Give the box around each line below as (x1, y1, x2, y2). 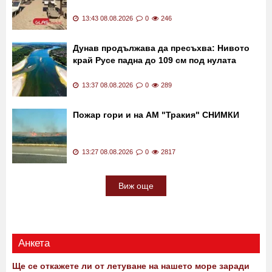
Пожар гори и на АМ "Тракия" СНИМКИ (73, 110, 239, 120)
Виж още (118, 181, 154, 191)
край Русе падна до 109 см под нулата (73, 55, 236, 66)
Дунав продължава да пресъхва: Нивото (73, 43, 250, 53)
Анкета (18, 237, 50, 250)
